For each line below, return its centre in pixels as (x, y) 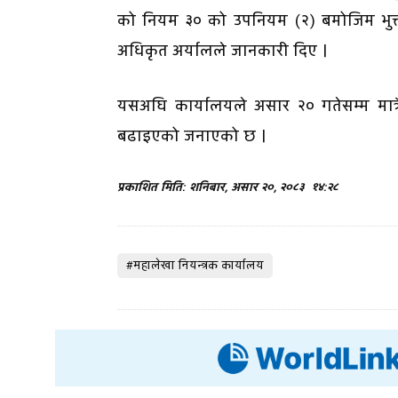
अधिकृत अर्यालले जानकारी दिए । (223, 52)
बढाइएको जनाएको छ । (192, 137)
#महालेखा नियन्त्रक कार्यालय (195, 266)
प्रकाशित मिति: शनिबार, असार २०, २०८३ (213, 188)
